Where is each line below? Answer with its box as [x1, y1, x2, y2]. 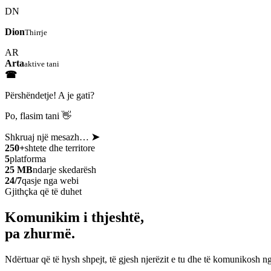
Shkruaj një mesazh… [5, 131, 91, 142]
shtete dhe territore [25, 142, 95, 153]
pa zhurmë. [5, 225, 75, 241]
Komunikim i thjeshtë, [5, 209, 144, 225]
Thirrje [25, 27, 47, 37]
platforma [10, 153, 46, 164]
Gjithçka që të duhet [5, 186, 82, 197]
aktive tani [24, 59, 59, 68]
